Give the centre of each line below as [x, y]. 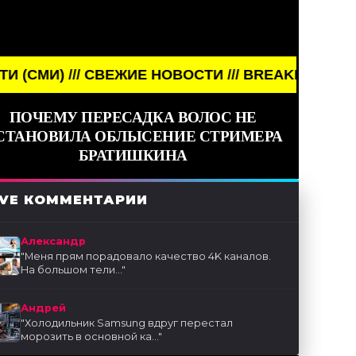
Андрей [44, 308]
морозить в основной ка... [90, 337]
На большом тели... [72, 270]
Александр [54, 242]
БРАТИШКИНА [133, 155]
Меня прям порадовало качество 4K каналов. [148, 257]
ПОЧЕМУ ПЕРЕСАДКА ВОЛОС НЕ [133, 117]
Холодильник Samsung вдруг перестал [129, 323]
